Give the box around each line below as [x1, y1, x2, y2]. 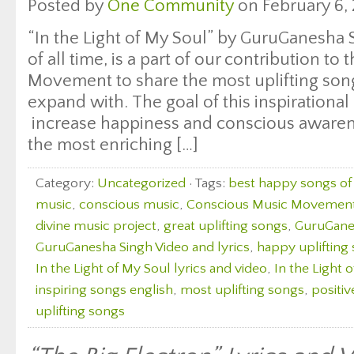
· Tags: [186, 175, 228, 191]
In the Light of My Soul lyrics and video [36, 261, 267, 277]
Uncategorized [97, 175, 186, 191]
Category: [36, 175, 97, 191]
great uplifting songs [164, 218, 288, 234]
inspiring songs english [36, 282, 173, 298]
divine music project [36, 218, 156, 234]
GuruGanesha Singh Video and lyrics [36, 239, 250, 255]
